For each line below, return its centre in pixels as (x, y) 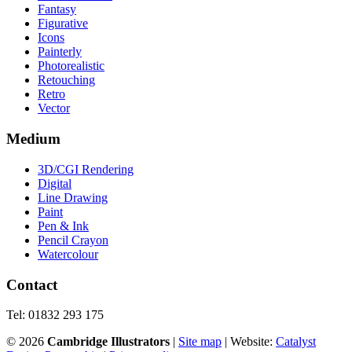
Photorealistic (71, 66)
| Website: (249, 342)
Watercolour (68, 254)
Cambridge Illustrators (108, 342)
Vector (54, 108)
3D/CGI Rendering (86, 169)
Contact (32, 284)
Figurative (63, 24)
